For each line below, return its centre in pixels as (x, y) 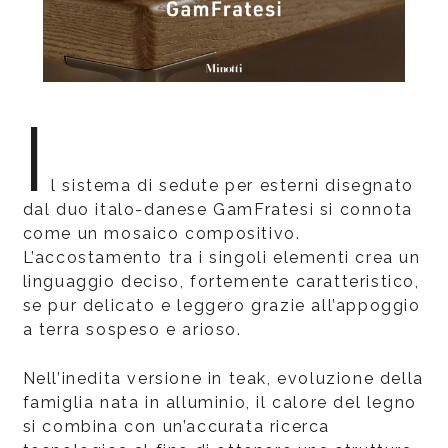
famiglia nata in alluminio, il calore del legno (219, 402)
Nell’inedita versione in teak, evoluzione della (223, 378)
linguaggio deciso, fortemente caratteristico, (221, 281)
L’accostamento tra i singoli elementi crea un (221, 257)
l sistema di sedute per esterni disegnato (232, 185)
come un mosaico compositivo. (161, 233)
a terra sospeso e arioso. (132, 329)
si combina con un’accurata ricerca (176, 426)
